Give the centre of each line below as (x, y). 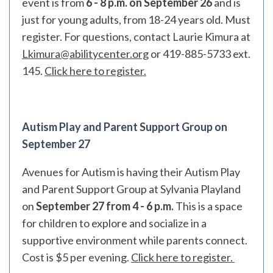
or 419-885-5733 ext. (200, 54)
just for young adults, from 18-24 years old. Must (136, 19)
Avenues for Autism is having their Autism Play (131, 172)
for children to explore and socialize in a (114, 223)
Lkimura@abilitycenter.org (85, 54)
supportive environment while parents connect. (135, 240)
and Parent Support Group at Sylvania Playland (131, 189)
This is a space (208, 206)
